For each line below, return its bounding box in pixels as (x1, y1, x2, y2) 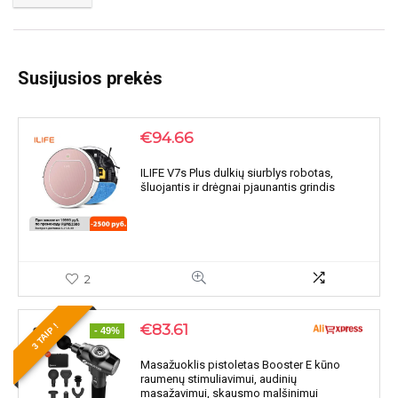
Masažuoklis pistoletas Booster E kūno (140, 358, 340, 372)
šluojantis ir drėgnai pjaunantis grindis (140, 180, 335, 195)
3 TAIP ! (29, 321, 60, 352)
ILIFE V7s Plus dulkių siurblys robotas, (140, 166, 333, 180)
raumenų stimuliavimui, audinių (140, 372, 297, 386)
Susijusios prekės (18, 68, 163, 90)
